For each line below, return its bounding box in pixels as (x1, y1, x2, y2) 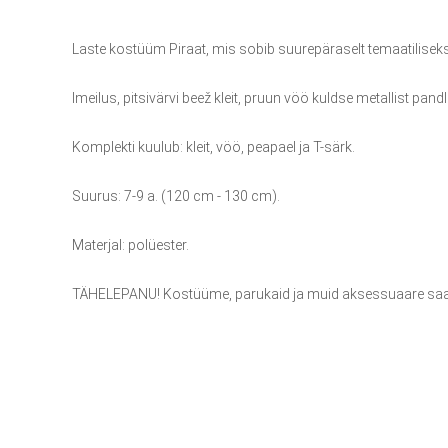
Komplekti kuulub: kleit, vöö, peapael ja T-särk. (72, 139, 355, 155)
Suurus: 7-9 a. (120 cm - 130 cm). (72, 188, 280, 204)
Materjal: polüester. (72, 237, 189, 253)
